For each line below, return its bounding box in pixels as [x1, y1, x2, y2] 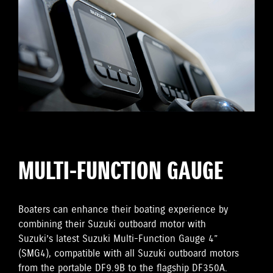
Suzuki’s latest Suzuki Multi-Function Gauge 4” [18, 233, 218, 246]
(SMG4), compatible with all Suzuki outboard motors [18, 247, 239, 261]
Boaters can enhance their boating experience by [18, 204, 228, 217]
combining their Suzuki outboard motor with [18, 218, 206, 232]
